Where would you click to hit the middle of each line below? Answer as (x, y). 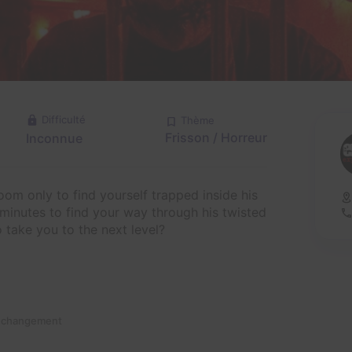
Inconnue (54, 139)
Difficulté (64, 119)
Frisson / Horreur (216, 138)
